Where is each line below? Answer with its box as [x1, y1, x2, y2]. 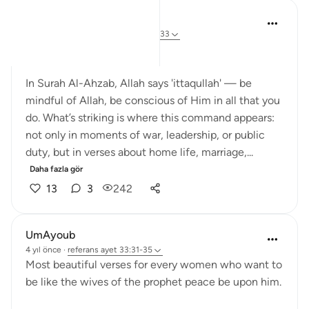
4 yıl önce [26, 245, 61, 255]
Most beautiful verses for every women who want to [26, 258, 282, 271]
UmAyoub [26, 228, 75, 241]
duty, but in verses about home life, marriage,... [26, 146, 253, 159]
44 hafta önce [26, 29, 77, 39]
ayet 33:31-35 [101, 245, 152, 255]
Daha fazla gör [30, 164, 83, 174]
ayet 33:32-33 [117, 29, 170, 39]
